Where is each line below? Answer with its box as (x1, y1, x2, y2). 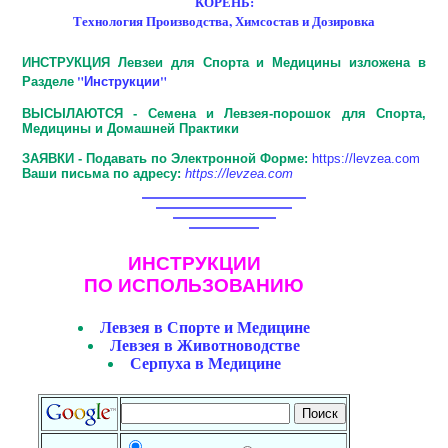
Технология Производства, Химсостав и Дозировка (73, 11, 375, 31)
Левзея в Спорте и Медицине (100, 318, 310, 336)
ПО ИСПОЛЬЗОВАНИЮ (84, 275, 304, 297)
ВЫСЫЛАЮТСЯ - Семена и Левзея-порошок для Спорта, (22, 106, 426, 122)
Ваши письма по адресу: (22, 166, 181, 182)
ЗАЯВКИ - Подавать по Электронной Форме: (22, 151, 308, 167)
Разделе (22, 71, 77, 91)
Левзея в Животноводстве (110, 336, 300, 354)
